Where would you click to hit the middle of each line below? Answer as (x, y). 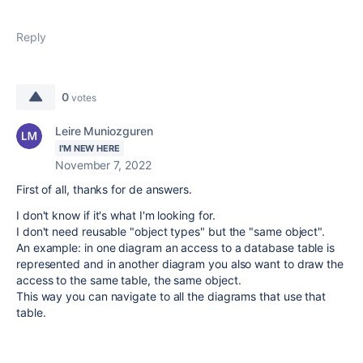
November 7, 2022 (103, 165)
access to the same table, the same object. (129, 280)
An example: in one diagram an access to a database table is (176, 248)
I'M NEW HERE (90, 148)
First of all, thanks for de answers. (104, 189)
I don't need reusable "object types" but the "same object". (171, 231)
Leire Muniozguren (104, 131)
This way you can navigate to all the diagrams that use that (171, 296)
